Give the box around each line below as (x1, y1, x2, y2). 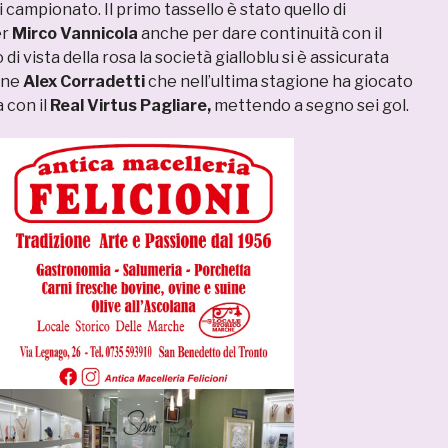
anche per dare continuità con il (138, 24, 382, 43)
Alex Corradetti (23, 72, 145, 91)
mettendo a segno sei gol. (211, 96, 409, 115)
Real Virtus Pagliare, (47, 96, 211, 115)
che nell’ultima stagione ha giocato (145, 72, 413, 91)
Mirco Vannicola (9, 24, 138, 43)
